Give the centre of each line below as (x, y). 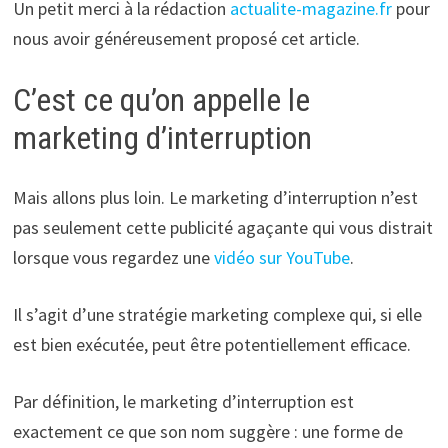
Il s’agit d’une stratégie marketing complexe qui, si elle (217, 315)
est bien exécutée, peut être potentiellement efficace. (211, 345)
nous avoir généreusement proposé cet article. (186, 38)
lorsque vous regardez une (113, 258)
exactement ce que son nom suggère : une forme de (207, 432)
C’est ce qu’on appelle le (161, 99)
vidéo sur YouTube (281, 258)
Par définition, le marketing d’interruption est (183, 402)
